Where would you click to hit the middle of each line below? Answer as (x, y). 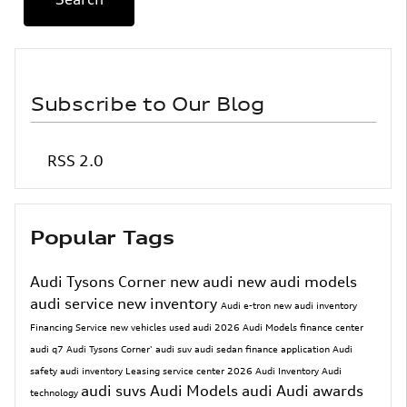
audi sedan (220, 349)
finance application (289, 349)
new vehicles (139, 328)
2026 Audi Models (257, 328)
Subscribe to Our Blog (148, 104)
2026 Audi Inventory (274, 371)
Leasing (144, 371)
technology (55, 393)
